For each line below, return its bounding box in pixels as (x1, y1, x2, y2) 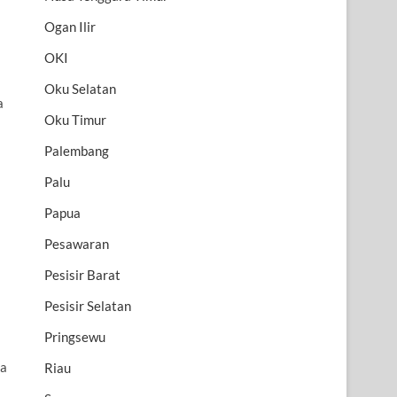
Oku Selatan (44, 81, 116, 97)
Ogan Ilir (44, 19, 96, 35)
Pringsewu (44, 329, 105, 346)
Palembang (44, 143, 109, 160)
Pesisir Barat (44, 267, 121, 284)
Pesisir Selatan (44, 298, 131, 315)
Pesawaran (44, 236, 109, 253)
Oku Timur (44, 112, 106, 128)
